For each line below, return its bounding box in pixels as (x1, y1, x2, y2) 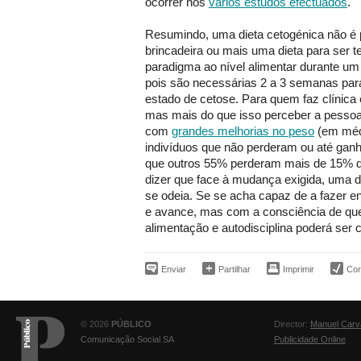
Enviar (161, 263, 186, 274)
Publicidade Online (274, 334, 346, 344)
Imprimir (283, 263, 314, 274)
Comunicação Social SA (81, 334, 174, 344)
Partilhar (218, 263, 251, 274)
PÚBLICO (111, 318, 151, 329)
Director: (274, 318, 310, 329)
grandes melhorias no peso (172, 124, 314, 138)
